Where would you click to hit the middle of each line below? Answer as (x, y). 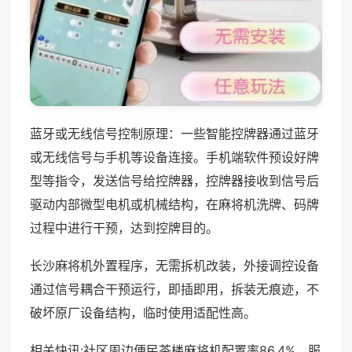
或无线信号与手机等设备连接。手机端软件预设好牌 (174, 157)
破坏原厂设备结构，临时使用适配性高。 (143, 312)
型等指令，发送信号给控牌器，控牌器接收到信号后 (174, 180)
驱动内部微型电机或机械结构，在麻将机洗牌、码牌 (174, 204)
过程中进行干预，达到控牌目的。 (124, 227)
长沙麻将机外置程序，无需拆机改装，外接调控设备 (174, 265)
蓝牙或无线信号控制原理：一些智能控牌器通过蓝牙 (174, 133)
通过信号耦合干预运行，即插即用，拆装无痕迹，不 (174, 289)
